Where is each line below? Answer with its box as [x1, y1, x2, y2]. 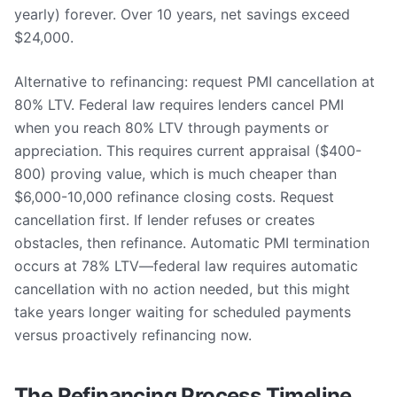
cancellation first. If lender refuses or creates [14, 211, 315, 229]
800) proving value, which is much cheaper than [14, 165, 337, 183]
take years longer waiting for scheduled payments [14, 303, 351, 321]
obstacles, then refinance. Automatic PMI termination [14, 234, 370, 252]
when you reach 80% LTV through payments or [14, 119, 329, 136]
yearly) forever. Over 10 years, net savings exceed [14, 5, 350, 23]
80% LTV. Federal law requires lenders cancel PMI [14, 96, 344, 113]
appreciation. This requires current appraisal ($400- [14, 142, 362, 160]
